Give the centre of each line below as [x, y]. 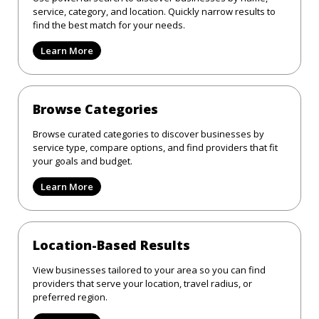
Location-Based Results [111, 245]
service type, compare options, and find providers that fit [155, 147]
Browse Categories [95, 109]
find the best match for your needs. [109, 25]
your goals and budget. [83, 161]
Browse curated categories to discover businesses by [148, 134]
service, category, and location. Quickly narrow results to [154, 11]
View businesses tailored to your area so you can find [149, 270]
